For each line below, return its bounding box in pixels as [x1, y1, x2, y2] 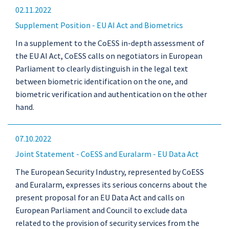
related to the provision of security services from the [15, 218, 199, 228]
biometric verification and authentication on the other [15, 89, 207, 99]
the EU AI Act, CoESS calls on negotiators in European [15, 51, 202, 61]
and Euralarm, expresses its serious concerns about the [15, 179, 207, 190]
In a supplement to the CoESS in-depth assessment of [15, 38, 204, 48]
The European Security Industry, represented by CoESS [15, 167, 204, 177]
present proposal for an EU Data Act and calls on [15, 192, 185, 202]
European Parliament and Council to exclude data [15, 205, 187, 215]
